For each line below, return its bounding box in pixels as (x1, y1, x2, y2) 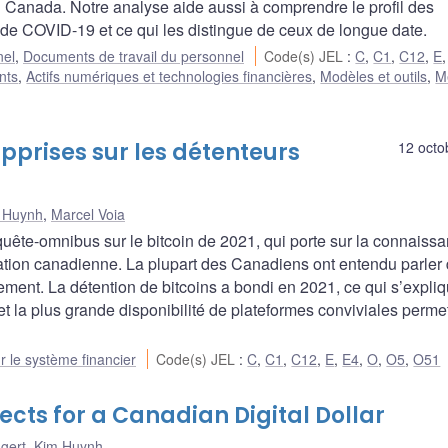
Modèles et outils (320, 66, 428, 87)
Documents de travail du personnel (23, 46, 244, 67)
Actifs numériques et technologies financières (26, 66, 313, 87)
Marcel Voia (51, 204, 125, 225)
